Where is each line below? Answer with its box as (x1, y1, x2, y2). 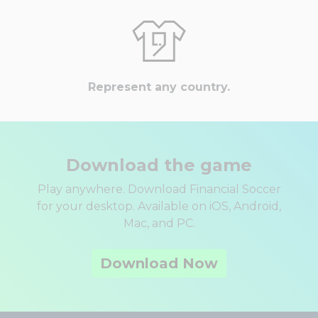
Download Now (100, 255, 218, 273)
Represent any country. (88, 80, 230, 94)
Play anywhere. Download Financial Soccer (37, 182, 281, 197)
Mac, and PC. (123, 216, 195, 231)
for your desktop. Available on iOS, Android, (37, 199, 281, 214)
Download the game (66, 155, 252, 176)
